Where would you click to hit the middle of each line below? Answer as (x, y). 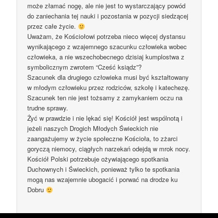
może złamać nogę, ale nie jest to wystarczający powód (107, 6)
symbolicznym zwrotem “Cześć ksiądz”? (85, 67)
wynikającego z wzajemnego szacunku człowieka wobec (107, 47)
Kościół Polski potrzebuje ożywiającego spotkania (98, 159)
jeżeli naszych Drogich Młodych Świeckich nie (93, 128)
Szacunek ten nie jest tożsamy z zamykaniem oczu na (105, 98)
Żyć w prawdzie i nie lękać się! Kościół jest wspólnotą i (105, 118)
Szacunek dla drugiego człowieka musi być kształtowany (108, 77)
